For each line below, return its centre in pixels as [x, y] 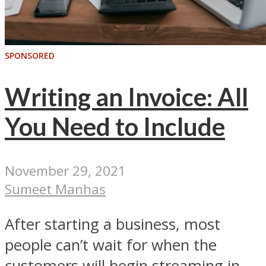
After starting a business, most [113, 224]
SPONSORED [30, 56]
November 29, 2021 [65, 171]
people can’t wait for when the [111, 245]
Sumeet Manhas [55, 189]
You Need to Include [115, 126]
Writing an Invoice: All [126, 96]
